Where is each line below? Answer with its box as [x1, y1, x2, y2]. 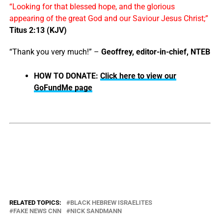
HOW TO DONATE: [33, 71, 98, 81]
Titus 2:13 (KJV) [9, 26, 67, 35]
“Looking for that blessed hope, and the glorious [9, 2, 175, 12]
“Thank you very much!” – [9, 47, 101, 57]
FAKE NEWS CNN [13, 207, 61, 215]
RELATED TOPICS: [9, 199, 61, 207]
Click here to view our [100, 71, 176, 81]
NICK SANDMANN [70, 207, 122, 215]
